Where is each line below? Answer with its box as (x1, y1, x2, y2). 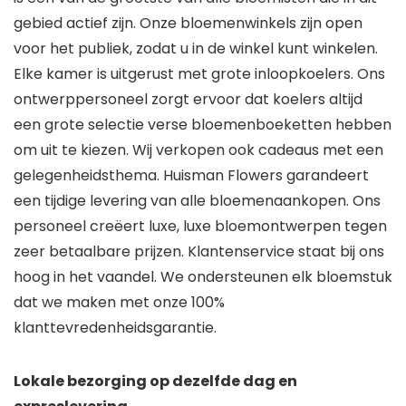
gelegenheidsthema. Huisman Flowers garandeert (14, 165, 369, 187)
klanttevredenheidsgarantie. (14, 317, 217, 339)
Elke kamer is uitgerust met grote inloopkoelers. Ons (14, 63, 385, 85)
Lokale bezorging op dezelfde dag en (14, 371, 297, 392)
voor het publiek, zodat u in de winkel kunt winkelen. (14, 38, 378, 60)
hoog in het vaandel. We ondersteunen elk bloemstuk (14, 266, 392, 288)
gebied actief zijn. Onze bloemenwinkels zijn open (14, 13, 362, 34)
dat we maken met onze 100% (14, 292, 225, 314)
